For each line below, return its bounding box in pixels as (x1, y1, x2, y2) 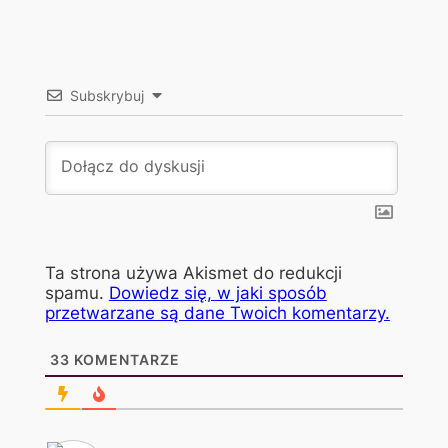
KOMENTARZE (69, 350, 180, 368)
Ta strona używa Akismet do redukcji (44, 262, 342, 283)
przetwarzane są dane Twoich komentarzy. (44, 302, 390, 323)
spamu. (44, 282, 109, 303)
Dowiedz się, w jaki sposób (108, 282, 327, 303)
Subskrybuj (69, 86, 144, 104)
